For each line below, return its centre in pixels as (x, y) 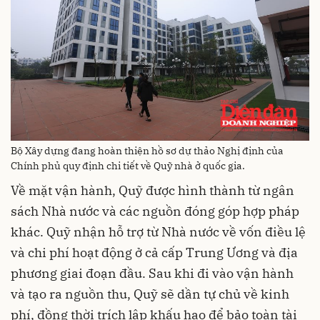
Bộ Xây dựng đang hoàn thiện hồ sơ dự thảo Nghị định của (147, 150)
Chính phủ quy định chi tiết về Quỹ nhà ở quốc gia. (128, 165)
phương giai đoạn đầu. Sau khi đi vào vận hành (152, 273)
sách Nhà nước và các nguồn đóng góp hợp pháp (155, 211)
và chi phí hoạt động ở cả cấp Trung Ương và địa (154, 252)
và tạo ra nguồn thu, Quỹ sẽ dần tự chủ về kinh (150, 294)
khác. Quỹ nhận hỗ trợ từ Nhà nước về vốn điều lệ (158, 231)
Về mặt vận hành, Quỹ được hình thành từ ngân (152, 190)
